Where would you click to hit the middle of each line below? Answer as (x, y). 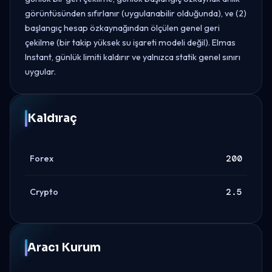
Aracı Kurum (64, 247)
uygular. (40, 71)
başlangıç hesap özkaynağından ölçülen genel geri (122, 28)
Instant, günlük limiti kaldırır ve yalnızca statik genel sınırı (133, 57)
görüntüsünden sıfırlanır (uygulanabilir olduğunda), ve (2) (136, 13)
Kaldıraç (52, 118)
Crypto (44, 192)
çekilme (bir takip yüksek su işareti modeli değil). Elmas (130, 42)
